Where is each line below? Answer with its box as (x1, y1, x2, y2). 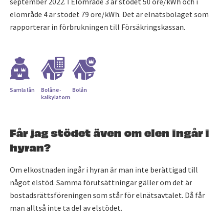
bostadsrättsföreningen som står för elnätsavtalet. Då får (10, 190, 205, 200)
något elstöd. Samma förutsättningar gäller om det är (10, 177, 192, 187)
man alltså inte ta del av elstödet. (10, 203, 122, 213)
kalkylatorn (41, 93, 70, 101)
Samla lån (10, 86, 35, 93)
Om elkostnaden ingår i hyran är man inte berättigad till (10, 165, 198, 175)
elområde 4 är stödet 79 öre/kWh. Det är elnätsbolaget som (10, 9, 209, 19)
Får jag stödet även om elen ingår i (10, 124, 209, 139)
